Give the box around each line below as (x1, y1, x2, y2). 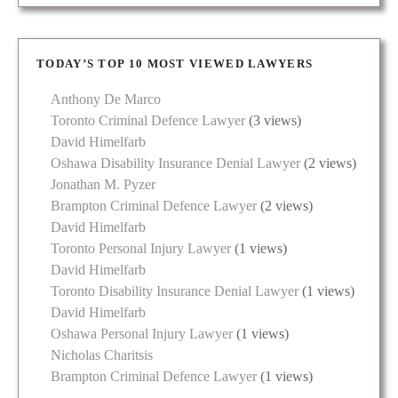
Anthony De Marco (51, 91, 161, 107)
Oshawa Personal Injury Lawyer (51, 325, 233, 341)
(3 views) (245, 112, 301, 128)
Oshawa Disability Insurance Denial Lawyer (51, 155, 300, 171)
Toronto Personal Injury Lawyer (51, 240, 231, 256)
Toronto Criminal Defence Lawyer (51, 112, 245, 128)
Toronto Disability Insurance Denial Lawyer (51, 283, 298, 298)
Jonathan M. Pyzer (51, 176, 155, 192)
